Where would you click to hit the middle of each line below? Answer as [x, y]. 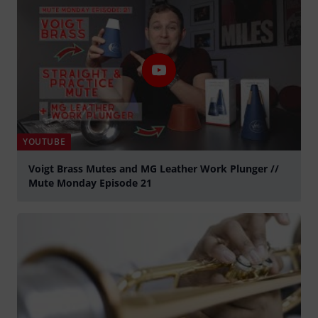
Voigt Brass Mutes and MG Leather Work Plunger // [154, 168]
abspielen [40, 207]
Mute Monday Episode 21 [90, 182]
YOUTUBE [44, 141]
